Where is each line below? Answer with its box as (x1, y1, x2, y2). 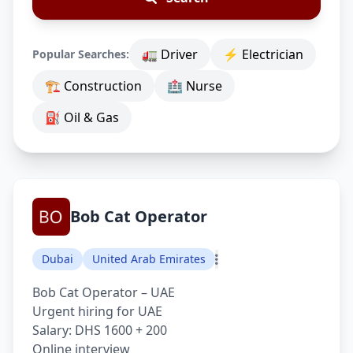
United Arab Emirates (92, 251, 206, 266)
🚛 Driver (142, 46, 198, 63)
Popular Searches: (32, 46, 129, 61)
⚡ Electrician (223, 46, 303, 63)
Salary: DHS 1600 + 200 (32, 321, 167, 339)
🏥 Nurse (167, 77, 222, 95)
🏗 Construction (45, 77, 142, 95)
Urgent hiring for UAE (32, 303, 162, 320)
